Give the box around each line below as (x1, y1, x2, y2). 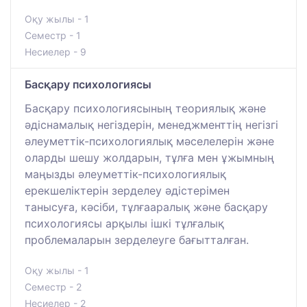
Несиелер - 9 (25, 46, 86, 58)
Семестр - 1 (25, 29, 81, 42)
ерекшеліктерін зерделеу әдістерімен (25, 184, 230, 198)
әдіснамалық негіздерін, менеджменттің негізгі (25, 118, 278, 132)
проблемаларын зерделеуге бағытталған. (25, 233, 249, 247)
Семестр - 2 (25, 281, 82, 293)
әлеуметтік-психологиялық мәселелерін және (25, 134, 274, 149)
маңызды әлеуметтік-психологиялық (25, 167, 226, 182)
